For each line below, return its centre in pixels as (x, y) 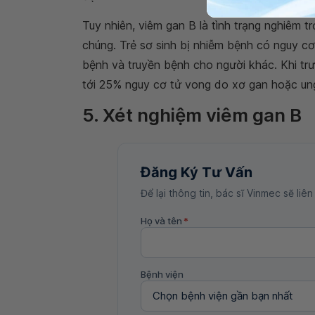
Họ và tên (161, 220)
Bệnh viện (162, 274)
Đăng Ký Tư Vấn (197, 172)
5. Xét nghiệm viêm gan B (192, 115)
